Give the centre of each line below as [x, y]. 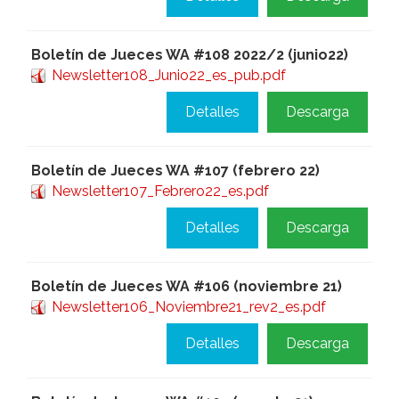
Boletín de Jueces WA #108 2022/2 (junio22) [190, 55]
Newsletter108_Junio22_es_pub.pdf [169, 75]
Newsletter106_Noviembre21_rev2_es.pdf [189, 307]
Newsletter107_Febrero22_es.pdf [160, 191]
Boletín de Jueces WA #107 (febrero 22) [175, 171]
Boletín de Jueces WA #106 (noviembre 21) [187, 286]
